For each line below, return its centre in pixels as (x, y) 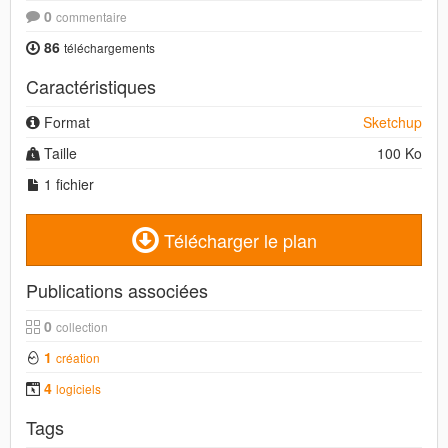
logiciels (78, 388)
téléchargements (109, 47)
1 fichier (67, 183)
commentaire (91, 16)
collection (82, 326)
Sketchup (392, 121)
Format (65, 121)
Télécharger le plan (237, 239)
